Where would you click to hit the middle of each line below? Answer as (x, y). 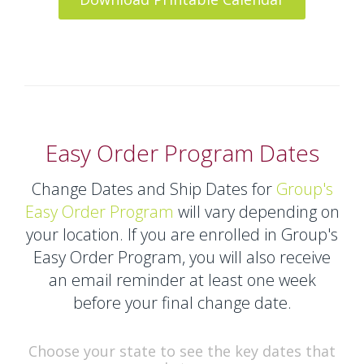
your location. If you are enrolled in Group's (182, 234)
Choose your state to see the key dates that (182, 351)
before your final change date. (182, 303)
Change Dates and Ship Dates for (154, 189)
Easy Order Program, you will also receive (182, 257)
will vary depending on (256, 212)
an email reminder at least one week (182, 280)
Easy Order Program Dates (182, 153)
